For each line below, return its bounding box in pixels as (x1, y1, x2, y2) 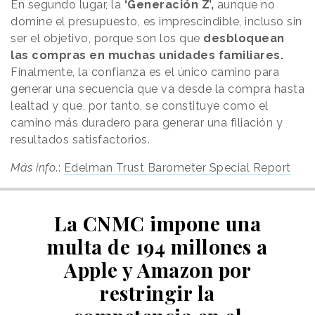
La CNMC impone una (54, 210, 261, 236)
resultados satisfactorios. (11, 132, 150, 146)
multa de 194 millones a (47, 233, 268, 259)
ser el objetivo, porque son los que (11, 31, 203, 45)
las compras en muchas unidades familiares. (11, 48, 283, 62)
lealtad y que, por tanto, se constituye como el (11, 98, 269, 112)
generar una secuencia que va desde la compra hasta (11, 82, 304, 96)
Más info (11, 160, 56, 174)
